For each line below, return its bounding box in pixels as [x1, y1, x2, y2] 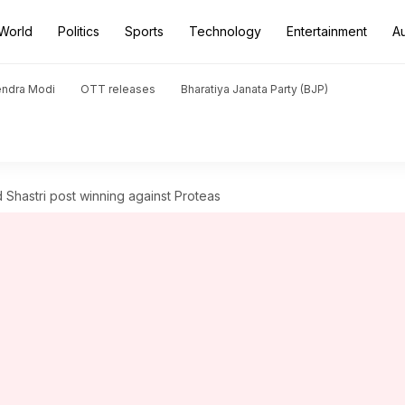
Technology [189, 24, 261, 39]
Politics [58, 24, 99, 39]
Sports [125, 24, 164, 39]
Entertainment [287, 24, 367, 39]
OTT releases [80, 82, 155, 96]
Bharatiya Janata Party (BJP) [181, 82, 328, 96]
